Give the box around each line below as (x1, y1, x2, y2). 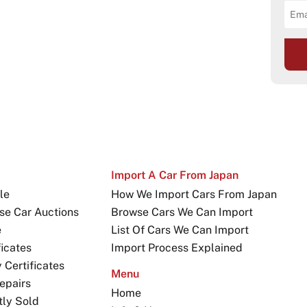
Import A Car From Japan (110, 169, 238, 182)
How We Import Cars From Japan (110, 188, 277, 201)
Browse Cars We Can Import (110, 206, 253, 219)
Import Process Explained (110, 241, 243, 254)
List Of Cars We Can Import (110, 223, 249, 236)
